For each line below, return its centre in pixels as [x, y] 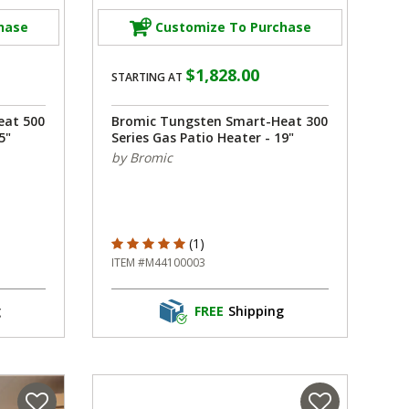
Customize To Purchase [233, 27]
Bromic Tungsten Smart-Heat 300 [220, 121]
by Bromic [142, 157]
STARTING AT [147, 77]
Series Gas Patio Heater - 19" [203, 137]
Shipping [256, 311]
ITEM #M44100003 [158, 262]
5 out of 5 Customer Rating [191, 242]
